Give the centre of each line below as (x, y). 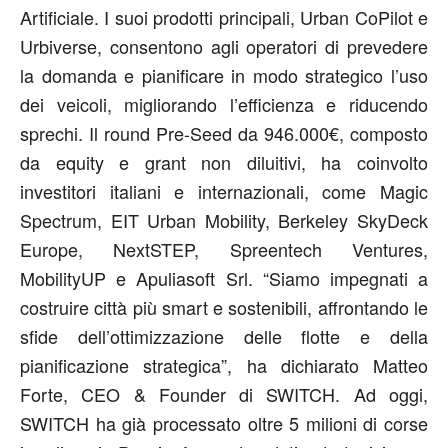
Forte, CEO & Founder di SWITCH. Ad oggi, (224, 394)
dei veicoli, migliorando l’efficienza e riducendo (224, 104)
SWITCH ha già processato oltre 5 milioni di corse (224, 423)
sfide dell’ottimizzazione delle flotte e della (224, 336)
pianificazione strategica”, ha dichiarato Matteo (224, 365)
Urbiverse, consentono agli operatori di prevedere (224, 46)
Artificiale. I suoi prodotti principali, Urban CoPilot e (224, 17)
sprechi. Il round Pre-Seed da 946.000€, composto (224, 133)
